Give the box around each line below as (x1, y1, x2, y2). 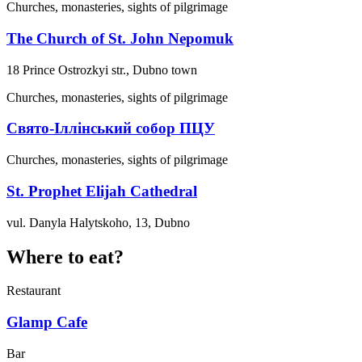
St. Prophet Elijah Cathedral (6, 182, 197, 200)
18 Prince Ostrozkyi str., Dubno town (6, 62, 197, 77)
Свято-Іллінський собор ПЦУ (6, 120, 215, 137)
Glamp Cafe (6, 314, 87, 331)
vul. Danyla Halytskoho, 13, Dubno (6, 215, 190, 229)
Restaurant (6, 284, 61, 298)
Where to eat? (6, 246, 124, 267)
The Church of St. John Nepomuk (6, 30, 234, 48)
